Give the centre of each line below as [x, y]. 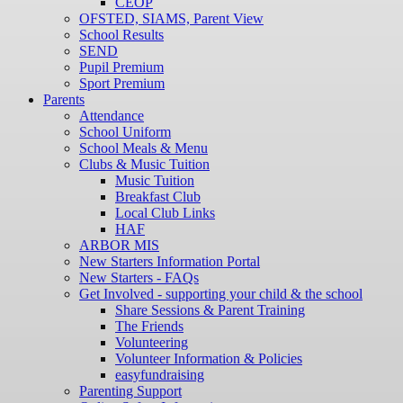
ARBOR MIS [119, 246]
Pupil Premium [121, 67]
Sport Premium [122, 84]
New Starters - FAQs [139, 278]
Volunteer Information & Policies [209, 359]
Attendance [112, 116]
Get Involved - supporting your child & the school [221, 294]
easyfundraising [160, 375]
